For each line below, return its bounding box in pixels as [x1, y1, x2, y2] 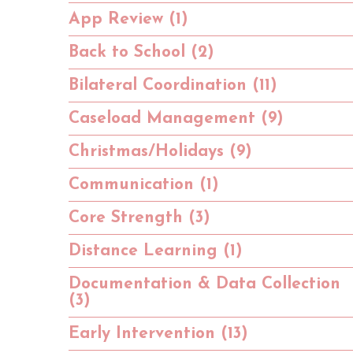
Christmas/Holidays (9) [69, 143, 252, 160]
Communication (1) [69, 176, 219, 193]
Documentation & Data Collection [69, 275, 340, 292]
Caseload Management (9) [69, 110, 284, 127]
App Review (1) [69, 10, 188, 28]
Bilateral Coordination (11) [69, 76, 277, 94]
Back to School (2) [69, 43, 214, 61]
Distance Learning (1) [69, 242, 243, 259]
